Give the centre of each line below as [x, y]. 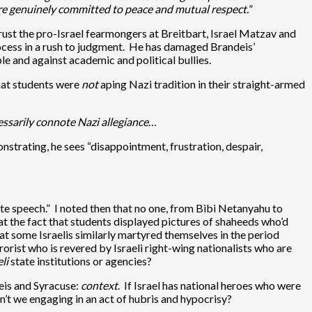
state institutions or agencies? [80, 260]
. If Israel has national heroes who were [209, 285]
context [99, 285]
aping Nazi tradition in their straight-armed [202, 84]
